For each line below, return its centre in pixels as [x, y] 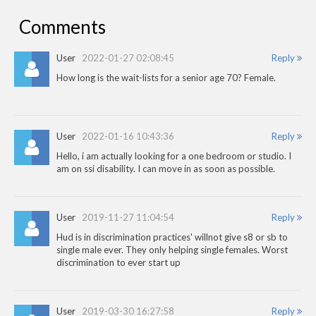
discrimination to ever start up [119, 262]
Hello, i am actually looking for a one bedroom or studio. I [174, 156]
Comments [62, 26]
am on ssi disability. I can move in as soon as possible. [166, 168]
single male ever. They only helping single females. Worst [172, 249]
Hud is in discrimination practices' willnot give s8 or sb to [172, 237]
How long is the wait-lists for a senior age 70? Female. [166, 77]
